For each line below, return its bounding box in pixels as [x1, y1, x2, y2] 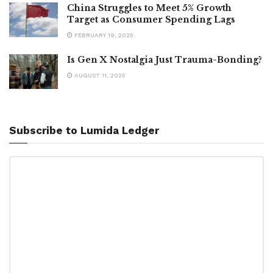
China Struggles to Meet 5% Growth [67, 2, 232, 13]
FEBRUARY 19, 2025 [73, 31, 133, 38]
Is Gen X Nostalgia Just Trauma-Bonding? [67, 54, 262, 65]
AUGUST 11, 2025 [73, 71, 126, 79]
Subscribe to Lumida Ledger [9, 124, 159, 136]
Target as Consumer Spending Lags [67, 13, 235, 25]
